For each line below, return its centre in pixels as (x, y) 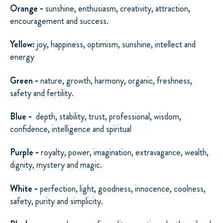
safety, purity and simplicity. (56, 201)
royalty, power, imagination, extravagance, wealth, (125, 153)
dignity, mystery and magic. (56, 165)
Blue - (22, 116)
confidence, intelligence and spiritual (71, 129)
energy (22, 57)
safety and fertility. (42, 93)
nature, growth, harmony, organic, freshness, (116, 80)
